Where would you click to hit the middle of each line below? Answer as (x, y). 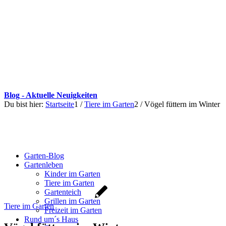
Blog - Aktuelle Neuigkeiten (51, 95)
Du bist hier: (24, 104)
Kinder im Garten (72, 174)
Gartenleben (44, 165)
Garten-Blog (44, 156)
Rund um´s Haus (51, 219)
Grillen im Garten (72, 201)
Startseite (60, 104)
